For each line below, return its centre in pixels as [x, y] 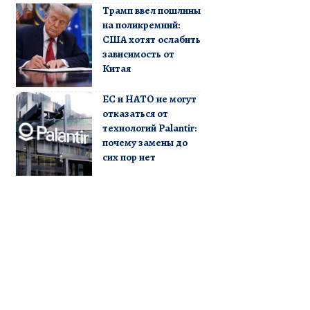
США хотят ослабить [151, 39]
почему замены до [145, 142]
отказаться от [135, 113]
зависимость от [138, 54]
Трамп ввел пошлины [151, 10]
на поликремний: [141, 25]
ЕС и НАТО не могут [149, 99]
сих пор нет [129, 157]
